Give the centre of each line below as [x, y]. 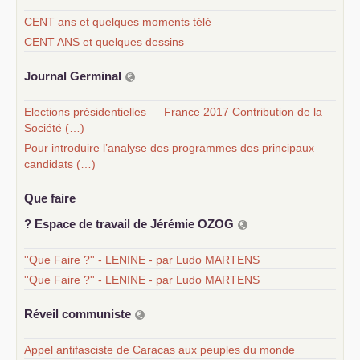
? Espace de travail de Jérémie [111, 224]
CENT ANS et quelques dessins [104, 41]
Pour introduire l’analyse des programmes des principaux [169, 147]
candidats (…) [60, 164]
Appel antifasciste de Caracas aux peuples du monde [160, 349]
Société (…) [54, 127]
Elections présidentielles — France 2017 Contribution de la [173, 111]
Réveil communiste [79, 314]
